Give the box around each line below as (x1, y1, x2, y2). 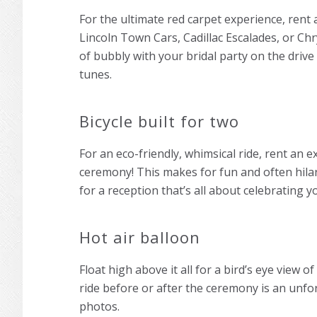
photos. (79, 299, 120, 314)
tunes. (79, 67, 112, 82)
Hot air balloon (79, 226, 205, 248)
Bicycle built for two (79, 110, 239, 132)
